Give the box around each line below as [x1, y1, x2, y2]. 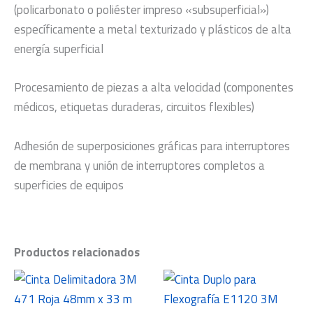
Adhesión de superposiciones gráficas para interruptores [14, 136, 290, 155]
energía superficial [14, 40, 103, 59]
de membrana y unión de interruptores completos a [14, 156, 265, 175]
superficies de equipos [14, 175, 124, 194]
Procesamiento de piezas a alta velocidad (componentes [14, 78, 293, 97]
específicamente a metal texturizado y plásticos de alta [14, 20, 291, 39]
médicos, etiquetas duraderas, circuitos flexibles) [14, 98, 254, 117]
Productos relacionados [14, 242, 140, 261]
